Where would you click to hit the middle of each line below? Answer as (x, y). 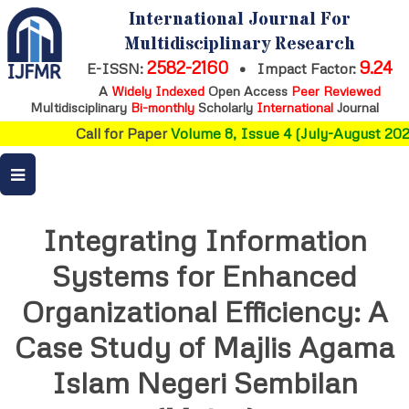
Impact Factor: (304, 68)
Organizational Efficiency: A (204, 311)
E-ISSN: (116, 68)
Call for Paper (116, 133)
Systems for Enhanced (204, 276)
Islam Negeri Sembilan (204, 383)
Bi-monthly (163, 107)
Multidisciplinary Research (239, 44)
